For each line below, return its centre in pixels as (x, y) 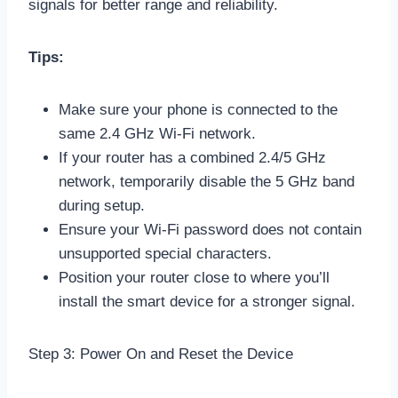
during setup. (102, 205)
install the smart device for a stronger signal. (207, 301)
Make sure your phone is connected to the (198, 109)
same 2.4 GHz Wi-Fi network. (157, 133)
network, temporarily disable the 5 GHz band (207, 181)
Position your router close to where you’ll (194, 277)
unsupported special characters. (165, 253)
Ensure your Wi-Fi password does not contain (210, 229)
